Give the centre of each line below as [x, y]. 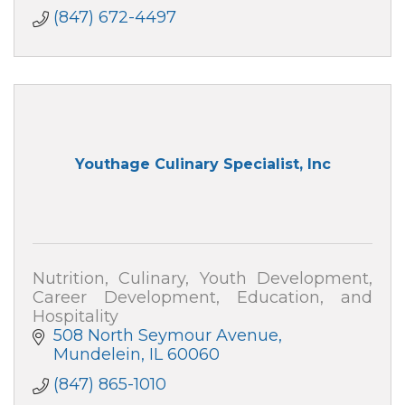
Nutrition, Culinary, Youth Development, [202, 278]
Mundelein [97, 354]
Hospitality [75, 316]
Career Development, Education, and [202, 297]
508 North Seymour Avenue [165, 335]
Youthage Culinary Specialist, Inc [202, 165]
